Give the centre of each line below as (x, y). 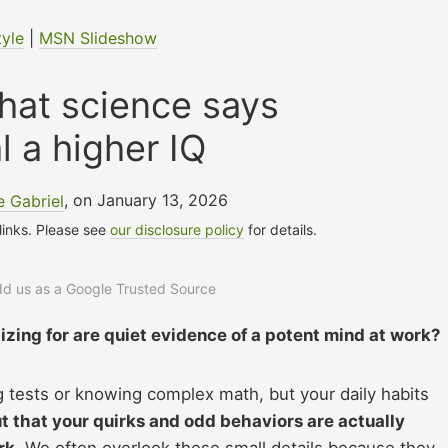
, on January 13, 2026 (146, 200)
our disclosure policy (177, 230)
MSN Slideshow (97, 38)
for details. (281, 230)
